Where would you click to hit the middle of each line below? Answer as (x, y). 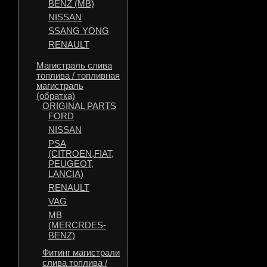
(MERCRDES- (77, 225)
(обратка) (56, 96)
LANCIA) (66, 174)
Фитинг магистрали (81, 252)
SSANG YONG (79, 31)
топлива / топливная (78, 75)
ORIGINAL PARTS (79, 106)
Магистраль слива (74, 65)
